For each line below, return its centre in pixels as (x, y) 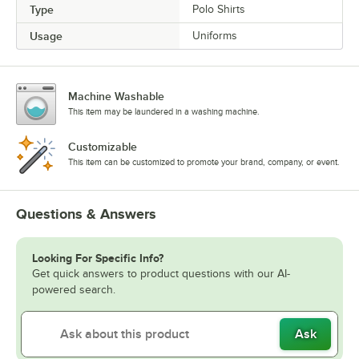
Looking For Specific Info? (98, 258)
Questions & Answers (86, 214)
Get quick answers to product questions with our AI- (161, 274)
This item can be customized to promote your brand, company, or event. (204, 162)
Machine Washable (116, 96)
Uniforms (215, 36)
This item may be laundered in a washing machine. (164, 111)
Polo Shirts (219, 9)
